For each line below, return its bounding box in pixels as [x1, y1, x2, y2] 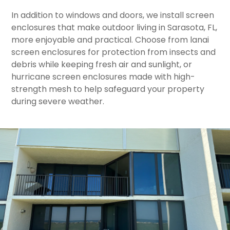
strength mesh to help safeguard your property [11, 83, 205, 95]
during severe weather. [11, 95, 105, 107]
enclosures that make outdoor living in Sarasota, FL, [11, 22, 218, 33]
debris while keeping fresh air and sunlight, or [11, 59, 193, 70]
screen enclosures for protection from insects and [11, 46, 216, 58]
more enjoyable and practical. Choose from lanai [11, 34, 209, 46]
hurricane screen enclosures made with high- [11, 71, 196, 83]
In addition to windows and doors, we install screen [11, 9, 215, 21]
